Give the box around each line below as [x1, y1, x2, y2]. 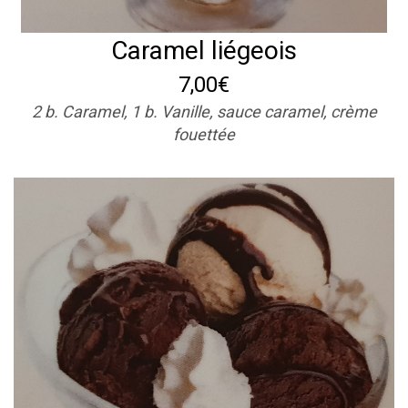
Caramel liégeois [111, 36, 297, 66]
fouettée [173, 125, 235, 144]
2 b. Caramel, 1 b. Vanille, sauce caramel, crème [31, 102, 377, 121]
